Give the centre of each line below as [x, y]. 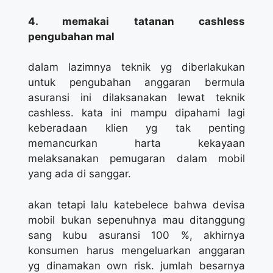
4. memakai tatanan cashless [136, 21]
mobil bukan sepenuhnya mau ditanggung [136, 220]
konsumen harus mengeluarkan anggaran [136, 250]
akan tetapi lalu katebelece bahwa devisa [136, 204]
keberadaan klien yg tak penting [136, 128]
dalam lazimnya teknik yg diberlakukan [136, 67]
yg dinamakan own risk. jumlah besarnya [136, 265]
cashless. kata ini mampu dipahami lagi [136, 113]
